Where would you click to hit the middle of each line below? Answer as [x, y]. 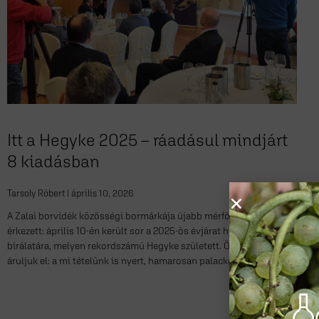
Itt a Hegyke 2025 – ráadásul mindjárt [147, 140]
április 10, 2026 [101, 194]
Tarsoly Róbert [37, 194]
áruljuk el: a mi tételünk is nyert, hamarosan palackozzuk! [131, 261]
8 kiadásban [53, 162]
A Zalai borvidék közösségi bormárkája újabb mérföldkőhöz [136, 216]
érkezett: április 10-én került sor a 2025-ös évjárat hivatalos [135, 231]
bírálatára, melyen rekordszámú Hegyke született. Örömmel [136, 246]
